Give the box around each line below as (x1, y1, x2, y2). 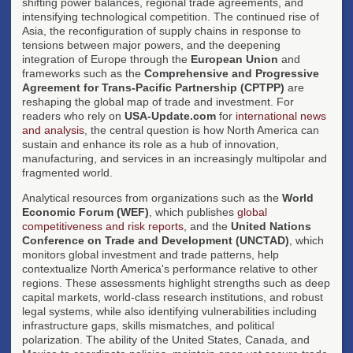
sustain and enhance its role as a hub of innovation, (22, 137, 279, 150)
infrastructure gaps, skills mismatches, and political (22, 318, 274, 332)
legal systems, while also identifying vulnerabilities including (22, 304, 317, 318)
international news (236, 109, 326, 122)
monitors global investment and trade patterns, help (22, 247, 279, 261)
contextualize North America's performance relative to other (22, 262, 318, 275)
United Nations (231, 219, 311, 232)
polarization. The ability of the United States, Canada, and (22, 333, 310, 346)
